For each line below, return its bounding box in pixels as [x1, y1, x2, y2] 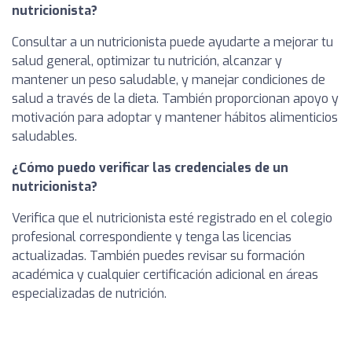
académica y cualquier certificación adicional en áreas [12, 266, 318, 283]
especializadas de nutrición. [12, 284, 167, 302]
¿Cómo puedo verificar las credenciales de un [12, 159, 288, 176]
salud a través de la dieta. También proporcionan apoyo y [12, 90, 339, 107]
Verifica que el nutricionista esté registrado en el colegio [12, 209, 332, 226]
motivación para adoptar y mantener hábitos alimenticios [12, 108, 338, 126]
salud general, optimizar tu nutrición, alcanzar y [12, 52, 282, 69]
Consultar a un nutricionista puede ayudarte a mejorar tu [12, 33, 333, 50]
